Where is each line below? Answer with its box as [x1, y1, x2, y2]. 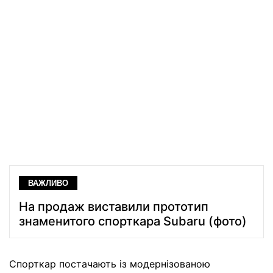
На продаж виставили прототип [19, 199, 208, 214]
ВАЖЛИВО [28, 179, 68, 188]
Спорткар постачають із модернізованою [9, 258, 210, 271]
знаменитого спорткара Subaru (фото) [19, 214, 247, 229]
